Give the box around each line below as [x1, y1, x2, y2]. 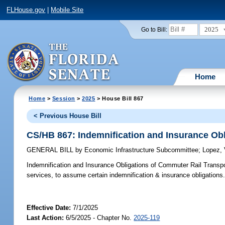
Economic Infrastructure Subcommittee [82, 146, 199, 154]
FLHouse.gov [7, 6, 46, 14]
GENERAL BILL [27, 146, 76, 154]
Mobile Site [51, 6, 84, 14]
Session [52, 95, 75, 101]
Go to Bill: [141, 26, 167, 33]
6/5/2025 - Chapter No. [64, 213, 134, 221]
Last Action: [27, 213, 64, 221]
